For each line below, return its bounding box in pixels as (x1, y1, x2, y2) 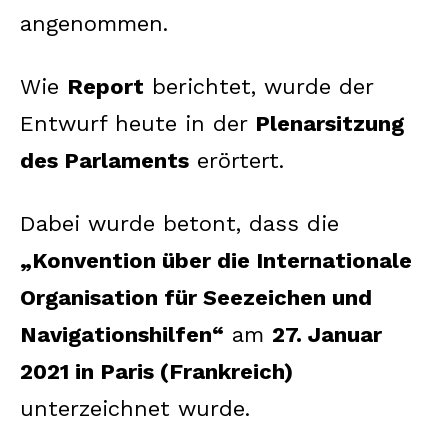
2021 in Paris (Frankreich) (20, 358, 293, 384)
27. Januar (272, 321, 382, 347)
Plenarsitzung (255, 110, 404, 136)
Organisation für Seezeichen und (20, 284, 372, 310)
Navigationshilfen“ (20, 321, 224, 347)
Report (67, 73, 144, 99)
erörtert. (189, 147, 284, 173)
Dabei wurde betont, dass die (20, 210, 339, 236)
